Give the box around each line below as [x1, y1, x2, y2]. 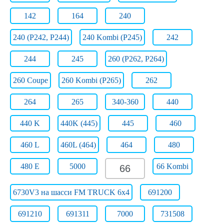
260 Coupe [13, 76, 48, 84]
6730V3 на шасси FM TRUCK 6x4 [13, 188, 129, 196]
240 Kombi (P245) [82, 33, 142, 41]
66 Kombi [156, 162, 188, 170]
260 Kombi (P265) [61, 76, 121, 84]
